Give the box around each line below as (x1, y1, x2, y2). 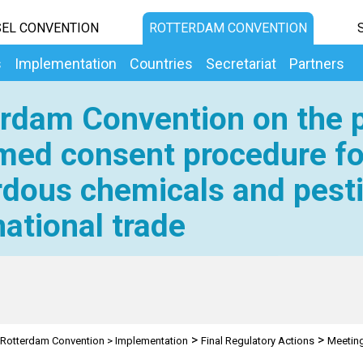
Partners (289, 55, 344, 72)
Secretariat (206, 55, 276, 72)
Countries (130, 55, 193, 72)
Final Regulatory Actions (200, 335, 314, 347)
